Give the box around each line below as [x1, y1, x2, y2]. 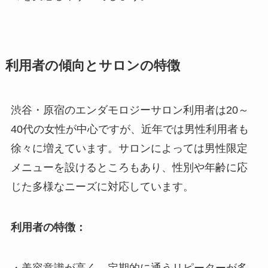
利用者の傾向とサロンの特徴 [5, 59, 180, 74]
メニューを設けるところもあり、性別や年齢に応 [10, 162, 248, 174]
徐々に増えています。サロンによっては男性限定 [10, 142, 248, 155]
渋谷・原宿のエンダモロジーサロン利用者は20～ [10, 104, 249, 117]
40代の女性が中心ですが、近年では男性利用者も [10, 123, 249, 136]
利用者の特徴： [10, 221, 86, 233]
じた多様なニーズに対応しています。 [10, 181, 194, 193]
